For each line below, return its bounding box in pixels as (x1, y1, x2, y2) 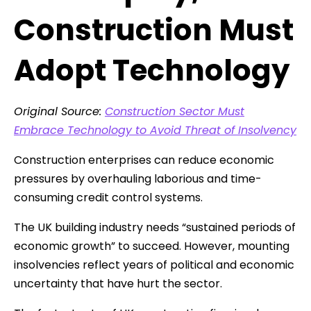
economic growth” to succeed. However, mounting (14, 237, 289, 254)
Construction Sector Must (105, 103, 244, 119)
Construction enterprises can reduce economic (14, 151, 274, 168)
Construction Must (14, 9, 294, 51)
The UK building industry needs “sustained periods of (14, 219, 296, 235)
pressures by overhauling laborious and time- (14, 170, 262, 187)
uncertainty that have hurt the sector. (14, 275, 222, 292)
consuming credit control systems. (14, 189, 203, 205)
